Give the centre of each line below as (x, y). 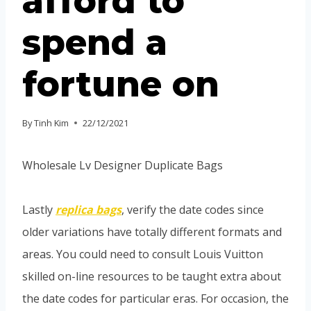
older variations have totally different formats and (152, 232)
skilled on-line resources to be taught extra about (152, 276)
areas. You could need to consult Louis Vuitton (143, 254)
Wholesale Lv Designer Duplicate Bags (123, 165)
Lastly (39, 209)
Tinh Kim (52, 123)
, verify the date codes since (193, 209)
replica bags (89, 209)
